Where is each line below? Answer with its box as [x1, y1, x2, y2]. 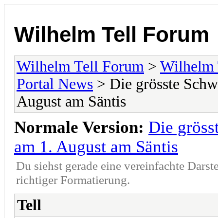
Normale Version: [14, 117, 144, 137]
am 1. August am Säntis [14, 137, 178, 156]
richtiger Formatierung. [16, 172, 130, 186]
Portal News [17, 75, 93, 92]
